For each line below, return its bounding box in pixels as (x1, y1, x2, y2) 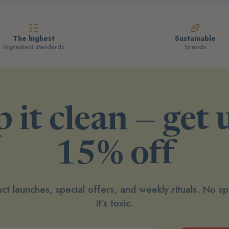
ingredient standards (3, 41, 64, 52)
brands (185, 41, 206, 52)
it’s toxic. (96, 196, 133, 210)
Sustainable (175, 33, 216, 43)
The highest (13, 33, 55, 43)
